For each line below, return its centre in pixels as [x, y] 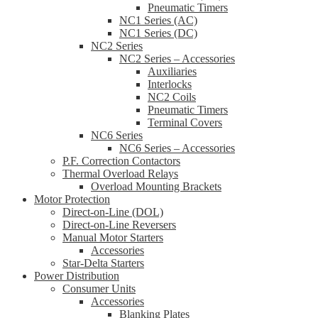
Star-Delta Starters [103, 263]
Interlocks [170, 84]
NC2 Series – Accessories [177, 59]
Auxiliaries [172, 72]
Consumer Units [99, 289]
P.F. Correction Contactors [121, 161]
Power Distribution [77, 276]
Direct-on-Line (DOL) [113, 212]
